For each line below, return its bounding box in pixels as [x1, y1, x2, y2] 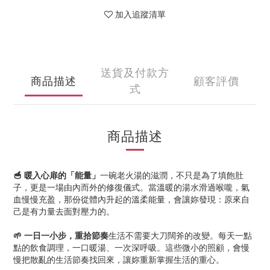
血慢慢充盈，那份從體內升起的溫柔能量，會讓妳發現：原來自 [13, 193, 250, 205]
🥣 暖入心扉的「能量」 [13, 169, 100, 181]
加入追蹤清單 [115, 8, 166, 20]
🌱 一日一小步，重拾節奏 [13, 229, 108, 241]
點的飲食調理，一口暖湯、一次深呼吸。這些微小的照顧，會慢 [13, 241, 250, 253]
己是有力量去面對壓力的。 [13, 205, 115, 217]
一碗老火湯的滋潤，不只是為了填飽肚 [100, 169, 243, 181]
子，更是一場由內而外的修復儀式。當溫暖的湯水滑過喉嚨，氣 [13, 181, 250, 193]
